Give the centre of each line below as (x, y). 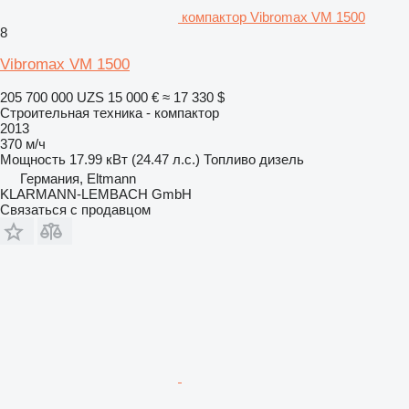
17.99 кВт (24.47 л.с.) (135, 159)
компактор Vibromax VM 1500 (273, 16)
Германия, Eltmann (78, 178)
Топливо (230, 159)
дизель (282, 159)
